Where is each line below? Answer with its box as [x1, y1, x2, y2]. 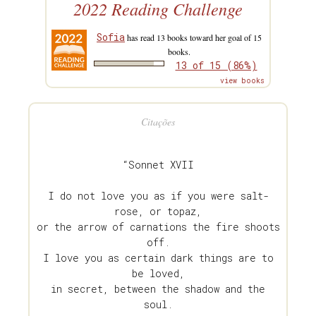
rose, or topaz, [114, 205, 202, 219]
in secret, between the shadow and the [51, 282, 265, 296]
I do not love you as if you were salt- [47, 189, 269, 203]
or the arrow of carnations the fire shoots [36, 220, 280, 234]
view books [220, 76, 265, 86]
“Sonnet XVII [122, 158, 194, 172]
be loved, [131, 267, 185, 281]
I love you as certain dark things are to [42, 251, 274, 265]
